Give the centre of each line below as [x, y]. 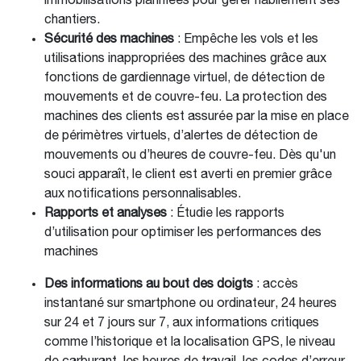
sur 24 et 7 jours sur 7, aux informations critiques [182, 324]
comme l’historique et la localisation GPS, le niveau [190, 343]
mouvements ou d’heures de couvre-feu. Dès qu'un [190, 156]
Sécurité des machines [111, 40]
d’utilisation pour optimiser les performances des [183, 233]
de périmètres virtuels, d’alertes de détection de [181, 137]
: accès [276, 285]
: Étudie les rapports [227, 214]
